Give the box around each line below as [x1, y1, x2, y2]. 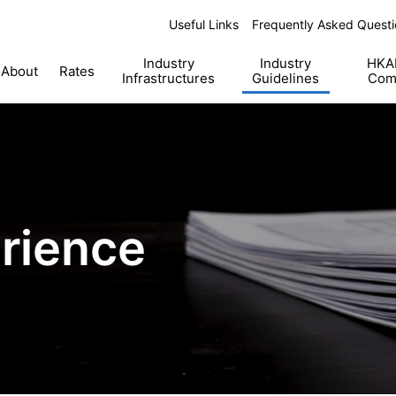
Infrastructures [122, 70, 216, 87]
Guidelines [252, 70, 320, 87]
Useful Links [169, 16, 239, 32]
